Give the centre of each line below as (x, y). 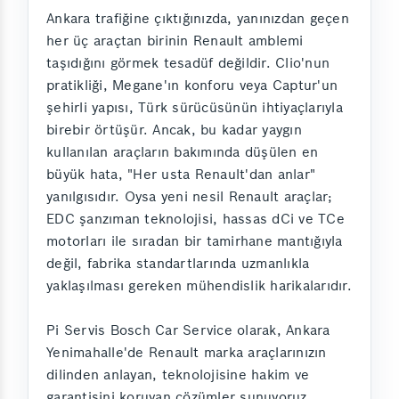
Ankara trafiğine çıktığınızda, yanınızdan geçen (198, 19)
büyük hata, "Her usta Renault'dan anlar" (181, 175)
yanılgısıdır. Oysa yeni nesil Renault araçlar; (190, 197)
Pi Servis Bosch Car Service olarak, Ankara (188, 330)
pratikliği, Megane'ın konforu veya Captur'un (192, 85)
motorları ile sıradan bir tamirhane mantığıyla (195, 241)
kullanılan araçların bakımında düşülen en (183, 152)
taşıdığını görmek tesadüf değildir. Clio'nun (188, 63)
